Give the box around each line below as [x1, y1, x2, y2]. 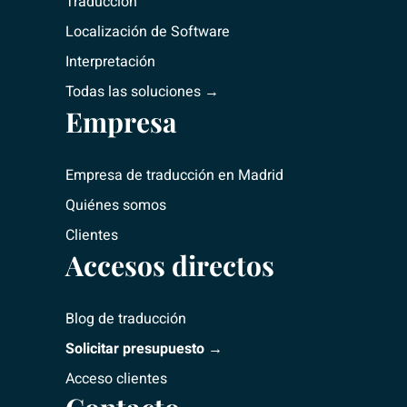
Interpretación [65, 51, 155, 73]
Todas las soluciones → [65, 81, 219, 103]
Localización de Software [65, 21, 230, 43]
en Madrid [214, 164, 283, 186]
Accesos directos [65, 247, 274, 283]
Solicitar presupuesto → [65, 338, 223, 360]
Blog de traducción [65, 308, 186, 330]
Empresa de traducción [65, 164, 214, 186]
